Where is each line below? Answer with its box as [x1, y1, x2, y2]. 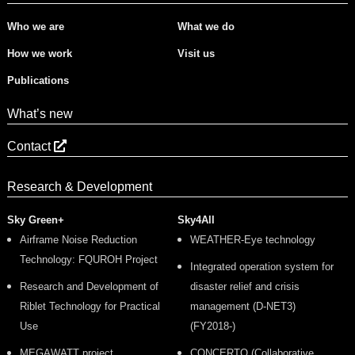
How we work [6, 47, 72, 59]
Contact [6, 139, 54, 153]
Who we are [6, 20, 64, 32]
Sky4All [177, 213, 215, 226]
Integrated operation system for [190, 260, 334, 273]
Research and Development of [19, 280, 158, 292]
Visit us [177, 47, 215, 59]
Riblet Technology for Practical [19, 300, 160, 312]
